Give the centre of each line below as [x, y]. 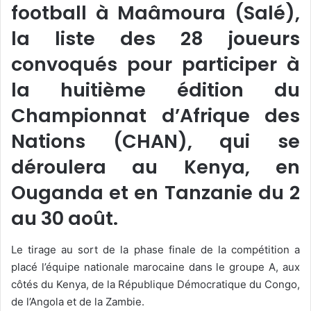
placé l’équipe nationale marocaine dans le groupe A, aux [155, 267]
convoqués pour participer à [155, 65]
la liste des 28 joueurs [155, 39]
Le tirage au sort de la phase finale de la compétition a [155, 249]
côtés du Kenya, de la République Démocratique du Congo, [155, 284]
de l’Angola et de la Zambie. [78, 301]
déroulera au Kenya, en [155, 167]
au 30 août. [65, 219]
